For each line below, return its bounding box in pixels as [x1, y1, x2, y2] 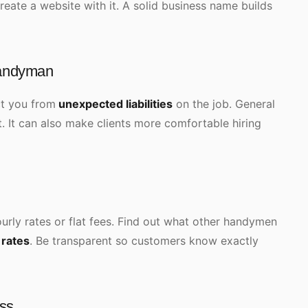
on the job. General [173, 97, 275, 111]
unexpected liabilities [56, 97, 173, 111]
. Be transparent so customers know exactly [30, 234, 258, 247]
